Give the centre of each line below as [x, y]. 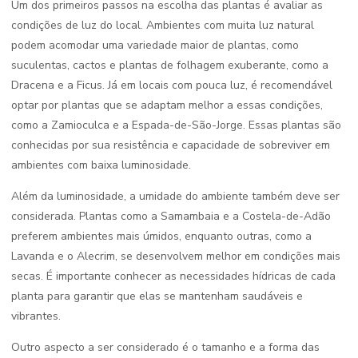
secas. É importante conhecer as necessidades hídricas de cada [173, 276]
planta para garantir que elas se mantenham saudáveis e [157, 296]
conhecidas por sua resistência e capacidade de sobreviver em [171, 145]
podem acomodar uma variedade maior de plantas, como [155, 45]
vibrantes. [36, 316]
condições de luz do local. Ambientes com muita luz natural [163, 25]
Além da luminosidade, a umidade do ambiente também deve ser [175, 196]
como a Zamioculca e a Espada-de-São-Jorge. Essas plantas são [176, 125]
